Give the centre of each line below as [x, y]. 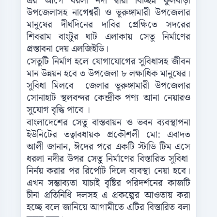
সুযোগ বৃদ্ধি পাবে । [58, 110]
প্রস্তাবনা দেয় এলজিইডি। [68, 49]
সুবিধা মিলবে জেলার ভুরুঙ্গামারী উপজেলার [108, 86]
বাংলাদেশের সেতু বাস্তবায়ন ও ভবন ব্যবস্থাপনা [108, 123]
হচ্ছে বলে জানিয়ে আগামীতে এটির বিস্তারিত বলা [108, 208]
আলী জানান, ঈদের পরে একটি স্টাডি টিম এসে [108, 147]
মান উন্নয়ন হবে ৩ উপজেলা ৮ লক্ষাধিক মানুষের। [108, 74]
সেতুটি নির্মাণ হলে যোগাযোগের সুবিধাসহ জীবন [108, 62]
